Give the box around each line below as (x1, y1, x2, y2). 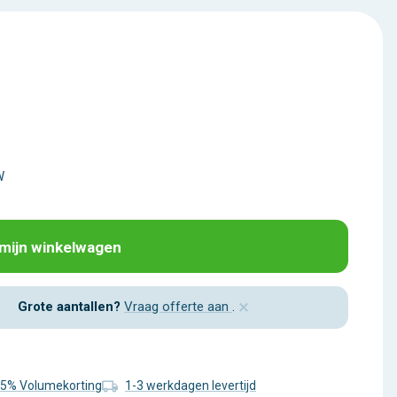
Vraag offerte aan (124, 298, 232, 315)
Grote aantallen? (18, 298, 121, 315)
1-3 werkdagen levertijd (125, 378, 256, 393)
